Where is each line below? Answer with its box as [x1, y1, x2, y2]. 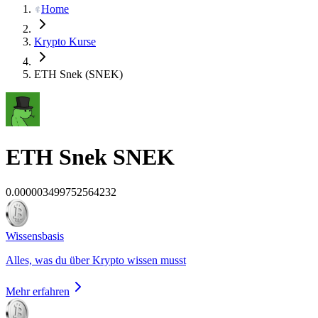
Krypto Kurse [34, 35, 96, 48]
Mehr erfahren [6, 285, 70, 297]
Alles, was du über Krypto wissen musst [6, 253, 186, 266]
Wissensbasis [6, 229, 64, 242]
